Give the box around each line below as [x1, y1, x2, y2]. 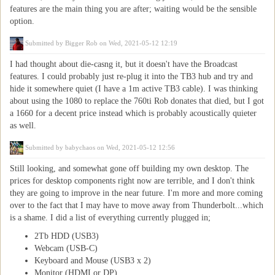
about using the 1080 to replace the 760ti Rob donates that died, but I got [10, 96, 264, 106]
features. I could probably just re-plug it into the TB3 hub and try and [10, 72, 253, 81]
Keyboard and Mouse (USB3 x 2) [34, 256, 151, 265]
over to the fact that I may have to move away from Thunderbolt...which [10, 201, 263, 210]
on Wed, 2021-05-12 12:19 [98, 39, 177, 47]
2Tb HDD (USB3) [34, 231, 99, 241]
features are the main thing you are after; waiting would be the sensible [10, 4, 257, 14]
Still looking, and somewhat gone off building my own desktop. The [10, 164, 249, 173]
